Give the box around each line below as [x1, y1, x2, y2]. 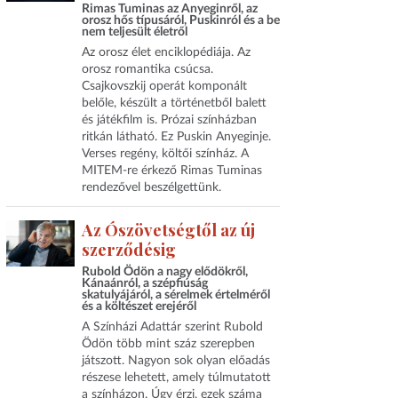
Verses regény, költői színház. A [81, 147, 249, 161]
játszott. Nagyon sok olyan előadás [81, 354, 270, 367]
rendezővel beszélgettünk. [81, 181, 221, 195]
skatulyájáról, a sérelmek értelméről [81, 288, 270, 301]
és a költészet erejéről [81, 299, 196, 313]
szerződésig [81, 238, 176, 261]
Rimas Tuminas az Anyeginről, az [81, 3, 258, 16]
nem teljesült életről [81, 26, 187, 39]
